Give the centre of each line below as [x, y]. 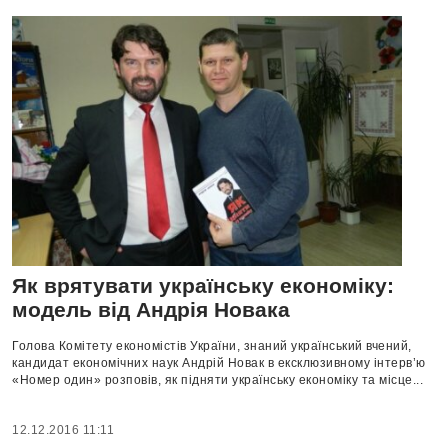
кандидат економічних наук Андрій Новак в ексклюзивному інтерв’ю [219, 362]
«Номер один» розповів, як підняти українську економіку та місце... [217, 379]
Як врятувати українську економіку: [203, 285]
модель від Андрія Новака [151, 309]
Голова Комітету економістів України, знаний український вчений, [212, 345]
